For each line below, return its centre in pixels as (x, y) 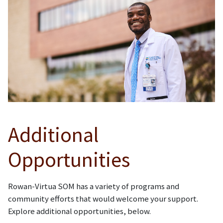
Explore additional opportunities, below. (79, 211)
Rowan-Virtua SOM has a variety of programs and (94, 186)
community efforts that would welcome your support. (103, 199)
